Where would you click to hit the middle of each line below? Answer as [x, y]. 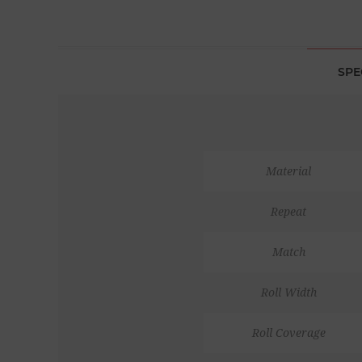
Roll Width [288, 292]
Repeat [288, 211]
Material [288, 171]
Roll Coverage [288, 333]
